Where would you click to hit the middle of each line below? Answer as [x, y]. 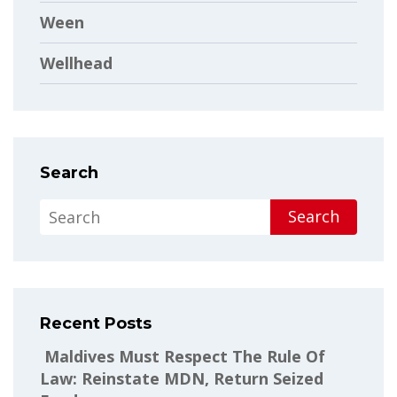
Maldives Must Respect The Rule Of [183, 356]
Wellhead [76, 62]
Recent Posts [96, 323]
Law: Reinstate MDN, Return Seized [182, 378]
